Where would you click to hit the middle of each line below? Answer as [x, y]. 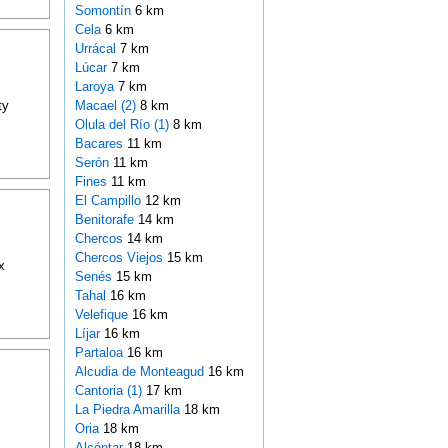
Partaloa [100, 353]
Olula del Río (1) [121, 125]
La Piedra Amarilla [129, 410]
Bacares [100, 144]
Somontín [104, 11]
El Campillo [109, 201]
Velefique [103, 315]
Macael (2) [105, 106]
